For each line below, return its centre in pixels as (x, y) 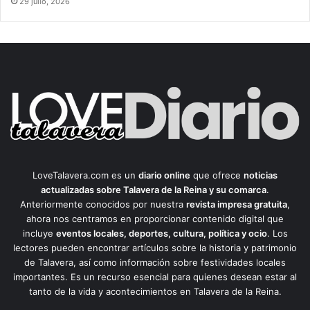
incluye (39, 234)
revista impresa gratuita (237, 204)
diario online (164, 175)
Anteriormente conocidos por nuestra (103, 204)
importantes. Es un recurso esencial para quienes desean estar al (155, 277)
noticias (261, 175)
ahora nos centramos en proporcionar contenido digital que (155, 219)
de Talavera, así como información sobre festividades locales (155, 263)
